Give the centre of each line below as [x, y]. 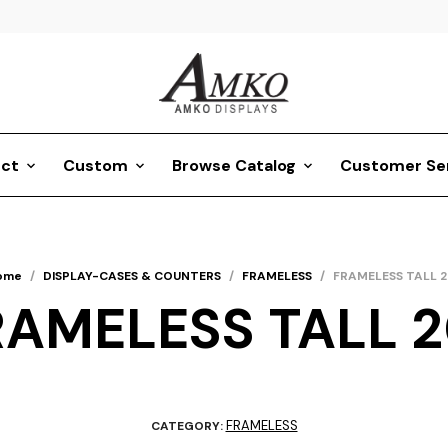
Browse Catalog [233, 166]
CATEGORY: [188, 426]
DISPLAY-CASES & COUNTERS [132, 276]
